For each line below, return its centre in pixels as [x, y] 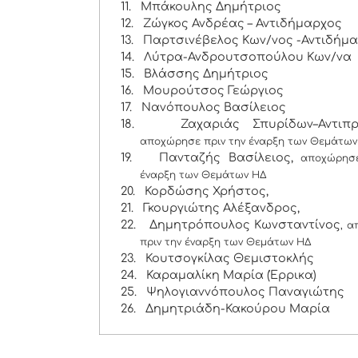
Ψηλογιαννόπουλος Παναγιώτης [246, 292]
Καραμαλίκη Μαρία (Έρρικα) [232, 275]
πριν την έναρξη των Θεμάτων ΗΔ [226, 243]
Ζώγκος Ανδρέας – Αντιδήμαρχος [243, 24]
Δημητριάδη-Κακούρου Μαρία [238, 309]
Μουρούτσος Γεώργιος [214, 91]
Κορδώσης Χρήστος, [207, 191]
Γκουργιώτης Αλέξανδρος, [222, 208]
